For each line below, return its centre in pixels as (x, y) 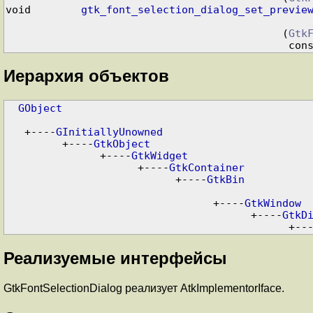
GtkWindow (272, 203)
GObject (40, 108)
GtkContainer (206, 168)
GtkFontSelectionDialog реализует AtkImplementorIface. (144, 288)
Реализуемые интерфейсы (115, 259)
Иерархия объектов (86, 76)
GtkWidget (159, 156)
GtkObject (122, 144)
